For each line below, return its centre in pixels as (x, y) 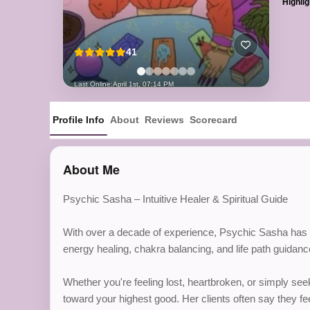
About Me (91, 169)
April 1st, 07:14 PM (143, 84)
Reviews (164, 120)
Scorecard (213, 120)
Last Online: (93, 84)
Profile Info (79, 120)
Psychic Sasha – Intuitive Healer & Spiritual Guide (175, 199)
